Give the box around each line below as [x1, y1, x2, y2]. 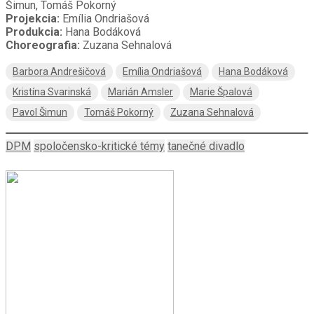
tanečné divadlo [168, 139, 245, 153]
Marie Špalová [190, 86, 252, 97]
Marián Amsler [108, 86, 173, 97]
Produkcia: [6, 25, 62, 39]
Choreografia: [6, 38, 80, 52]
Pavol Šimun [13, 106, 67, 118]
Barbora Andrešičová [13, 65, 106, 77]
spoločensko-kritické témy [34, 139, 165, 153]
